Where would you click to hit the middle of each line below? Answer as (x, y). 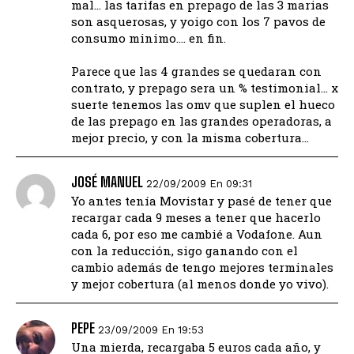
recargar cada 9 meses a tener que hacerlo (196, 218)
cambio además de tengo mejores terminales (202, 267)
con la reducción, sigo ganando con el (185, 251)
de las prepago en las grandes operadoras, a (201, 121)
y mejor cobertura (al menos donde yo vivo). (200, 284)
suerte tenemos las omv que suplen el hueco (203, 105)
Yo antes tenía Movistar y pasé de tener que (201, 201)
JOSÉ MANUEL (107, 182)
